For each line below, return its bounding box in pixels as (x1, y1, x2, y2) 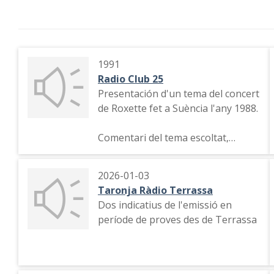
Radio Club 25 (98, 72, 163, 86)
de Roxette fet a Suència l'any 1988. (98, 102, 258, 115)
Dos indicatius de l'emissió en (98, 198, 232, 212)
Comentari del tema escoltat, (98, 131, 229, 144)
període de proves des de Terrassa (98, 213, 257, 226)
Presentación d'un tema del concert (98, 87, 259, 100)
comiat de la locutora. (98, 146, 195, 159)
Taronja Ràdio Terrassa (98, 183, 213, 197)
